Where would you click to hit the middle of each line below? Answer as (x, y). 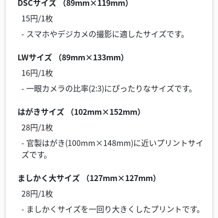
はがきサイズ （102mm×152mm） (81, 111)
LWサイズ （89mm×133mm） (73, 57)
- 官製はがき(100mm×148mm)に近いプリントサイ (112, 143)
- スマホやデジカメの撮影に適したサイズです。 (105, 34)
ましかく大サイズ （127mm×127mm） (89, 178)
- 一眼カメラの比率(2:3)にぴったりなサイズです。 (109, 88)
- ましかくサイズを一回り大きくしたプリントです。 (113, 209)
